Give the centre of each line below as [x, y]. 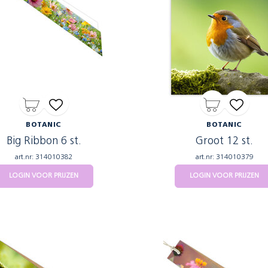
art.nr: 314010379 [224, 157]
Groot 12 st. [224, 141]
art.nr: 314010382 [44, 157]
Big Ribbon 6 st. [44, 141]
